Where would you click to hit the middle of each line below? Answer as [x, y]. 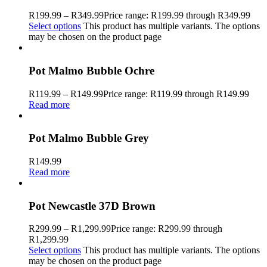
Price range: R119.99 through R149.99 [176, 94]
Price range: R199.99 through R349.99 [177, 15]
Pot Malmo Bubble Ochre [91, 70]
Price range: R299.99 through [167, 229]
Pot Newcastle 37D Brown [92, 206]
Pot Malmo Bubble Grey [89, 138]
